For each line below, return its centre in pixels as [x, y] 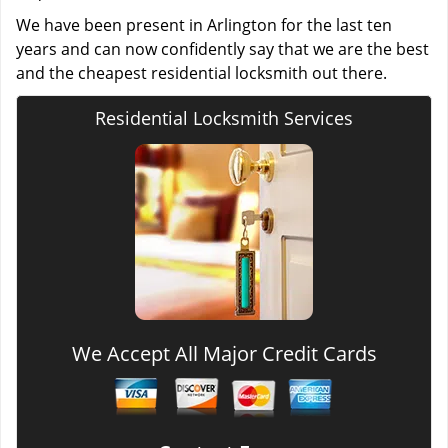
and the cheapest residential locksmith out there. [203, 73]
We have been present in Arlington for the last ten [204, 25]
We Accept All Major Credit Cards [224, 353]
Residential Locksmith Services [224, 118]
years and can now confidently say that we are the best [222, 49]
